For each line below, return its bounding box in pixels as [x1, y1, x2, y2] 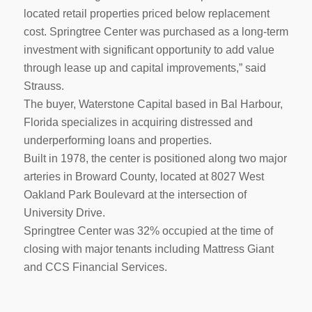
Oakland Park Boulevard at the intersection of [23, 188, 247, 201]
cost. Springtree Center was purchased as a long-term [23, 25, 288, 38]
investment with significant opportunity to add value [23, 43, 274, 56]
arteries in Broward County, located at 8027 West [23, 170, 264, 182]
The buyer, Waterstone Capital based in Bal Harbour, [23, 97, 283, 110]
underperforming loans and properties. [23, 134, 212, 146]
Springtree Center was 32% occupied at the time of [23, 224, 273, 237]
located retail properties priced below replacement [23, 7, 270, 19]
